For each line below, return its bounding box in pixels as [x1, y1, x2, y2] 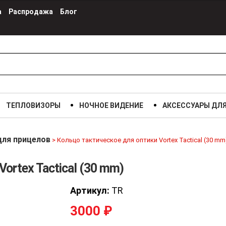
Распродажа [9, 8, 53, 16]
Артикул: [70, 185, 109, 196]
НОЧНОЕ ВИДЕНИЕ [79, 101, 144, 109]
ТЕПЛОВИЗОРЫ [6, 101, 61, 109]
